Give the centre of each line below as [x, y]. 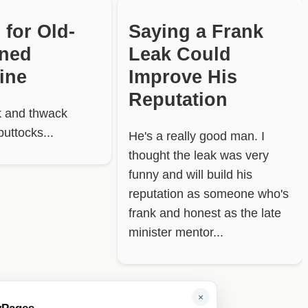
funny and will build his [190, 175]
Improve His [183, 77]
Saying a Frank [196, 31]
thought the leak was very [198, 156]
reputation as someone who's [208, 194]
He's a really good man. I [196, 136]
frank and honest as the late [205, 213]
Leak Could [179, 54]
